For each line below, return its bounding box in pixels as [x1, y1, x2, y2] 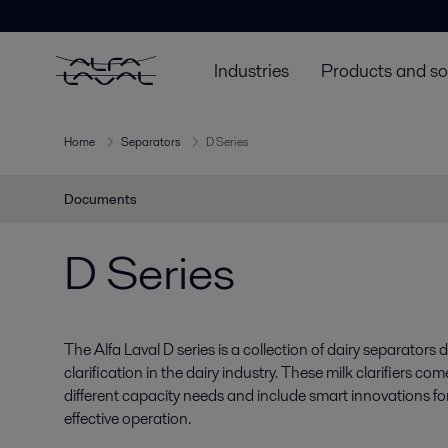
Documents [64, 189, 137, 209]
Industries [214, 57, 289, 83]
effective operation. [64, 407, 191, 430]
